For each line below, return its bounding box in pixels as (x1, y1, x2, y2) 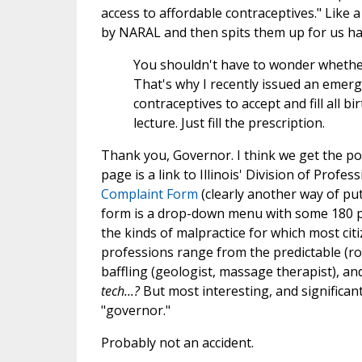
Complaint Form (100, 185, 198, 204)
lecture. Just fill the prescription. (133, 114, 325, 133)
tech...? (100, 282, 140, 301)
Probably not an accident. (100, 334, 254, 352)
